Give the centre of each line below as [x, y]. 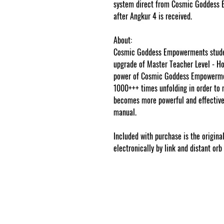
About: [123, 40]
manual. [125, 112]
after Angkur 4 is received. [153, 16]
